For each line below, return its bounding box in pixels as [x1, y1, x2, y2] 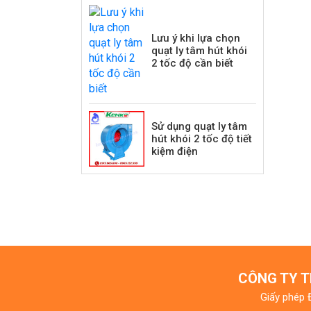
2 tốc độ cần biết [151, 57, 233, 70]
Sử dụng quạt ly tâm [151, 120, 247, 133]
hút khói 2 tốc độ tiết [151, 133, 252, 146]
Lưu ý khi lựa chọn [151, 32, 240, 45]
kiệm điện [151, 145, 198, 158]
